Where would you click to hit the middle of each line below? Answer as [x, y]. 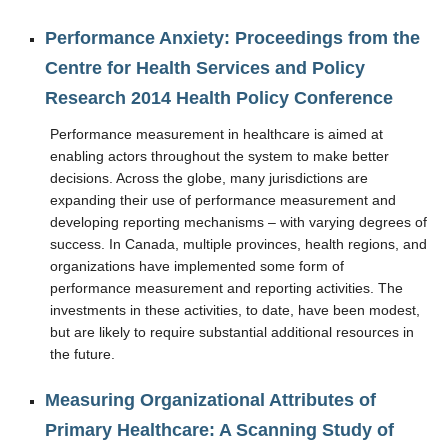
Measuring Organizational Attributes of [210, 400]
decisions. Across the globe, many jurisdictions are [209, 178]
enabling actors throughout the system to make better [219, 156]
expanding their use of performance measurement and [223, 200]
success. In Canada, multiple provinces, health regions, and [238, 244]
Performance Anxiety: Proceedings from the [232, 38]
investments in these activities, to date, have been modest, [235, 310]
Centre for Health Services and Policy [205, 68]
